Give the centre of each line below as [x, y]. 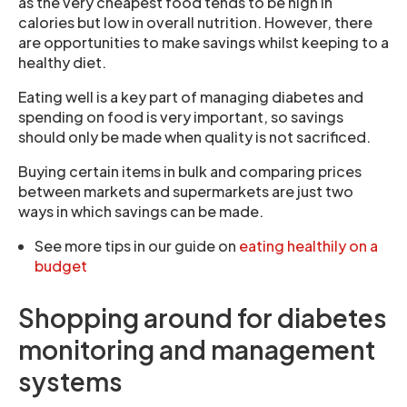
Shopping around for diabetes [203, 318]
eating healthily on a [308, 246]
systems [70, 381]
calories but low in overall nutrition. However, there [195, 22]
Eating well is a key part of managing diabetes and [191, 97]
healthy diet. [62, 62]
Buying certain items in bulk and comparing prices [190, 171]
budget [61, 266]
